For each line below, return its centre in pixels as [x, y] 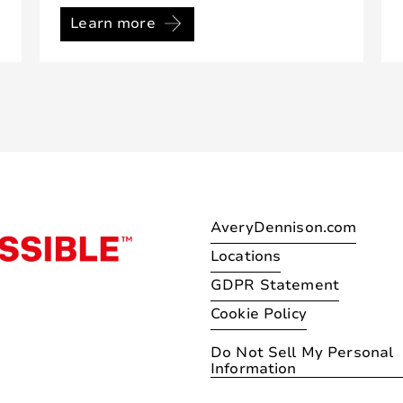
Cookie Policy [259, 313]
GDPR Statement [275, 285]
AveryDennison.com [284, 227]
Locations [246, 256]
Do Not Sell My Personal [302, 352]
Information [254, 368]
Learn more [113, 24]
